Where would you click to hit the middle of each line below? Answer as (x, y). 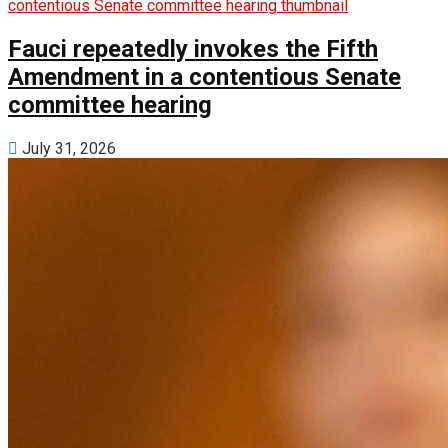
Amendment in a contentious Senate (204, 77)
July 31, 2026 (67, 149)
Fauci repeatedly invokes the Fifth (193, 49)
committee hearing (110, 105)
